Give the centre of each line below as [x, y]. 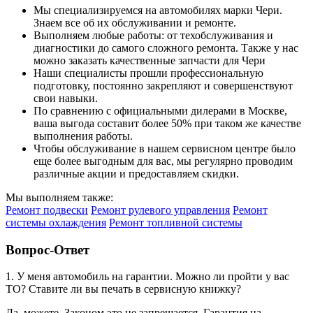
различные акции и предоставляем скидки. [136, 173]
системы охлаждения [56, 222]
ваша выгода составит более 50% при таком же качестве [167, 123]
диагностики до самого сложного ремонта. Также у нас [166, 48]
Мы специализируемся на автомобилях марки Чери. [158, 10]
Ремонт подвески [47, 210]
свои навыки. [66, 98]
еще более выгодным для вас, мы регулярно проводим [163, 161]
